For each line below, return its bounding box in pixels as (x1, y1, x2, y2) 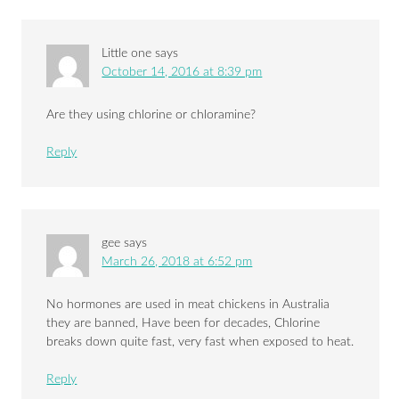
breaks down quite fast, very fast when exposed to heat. (46, 336, 354, 349)
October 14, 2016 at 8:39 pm (102, 66, 263, 79)
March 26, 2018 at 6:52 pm (102, 256, 253, 269)
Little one (102, 47, 152, 61)
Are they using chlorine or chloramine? (46, 109, 256, 122)
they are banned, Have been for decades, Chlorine (46, 317, 321, 330)
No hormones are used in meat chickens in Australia (46, 298, 330, 312)
